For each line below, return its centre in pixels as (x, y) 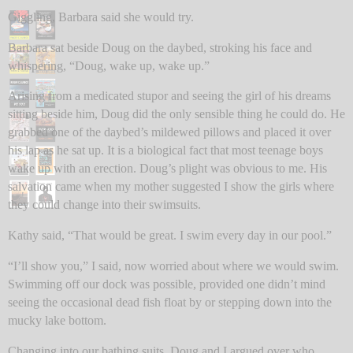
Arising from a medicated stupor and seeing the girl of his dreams (169, 96)
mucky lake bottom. (57, 321)
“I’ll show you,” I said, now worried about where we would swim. (173, 266)
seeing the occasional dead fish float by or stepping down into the (170, 303)
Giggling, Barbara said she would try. (101, 17)
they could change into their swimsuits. (104, 205)
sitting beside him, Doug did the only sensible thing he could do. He (176, 114)
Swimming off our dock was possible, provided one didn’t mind (167, 284)
